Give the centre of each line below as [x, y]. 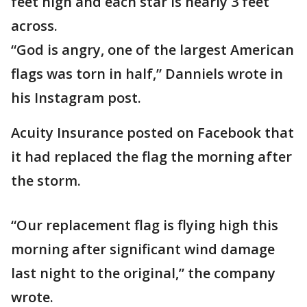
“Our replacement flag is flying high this [145, 225]
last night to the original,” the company [143, 273]
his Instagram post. [76, 98]
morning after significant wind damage [143, 249]
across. [36, 26]
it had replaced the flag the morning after [151, 157]
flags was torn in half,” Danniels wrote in [147, 74]
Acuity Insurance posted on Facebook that [152, 133]
